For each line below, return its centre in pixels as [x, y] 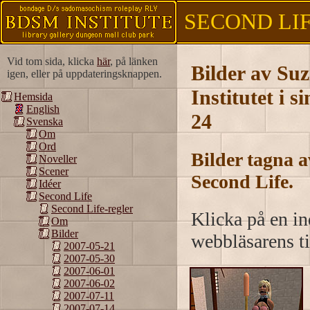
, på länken [134, 61]
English [43, 109]
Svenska [45, 121]
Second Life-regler [92, 209]
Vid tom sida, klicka [52, 61]
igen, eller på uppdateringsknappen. [84, 74]
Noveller [58, 159]
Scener [54, 171]
